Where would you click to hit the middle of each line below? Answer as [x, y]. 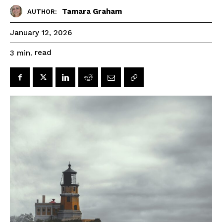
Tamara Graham [92, 11]
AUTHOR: [42, 11]
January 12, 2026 [41, 33]
